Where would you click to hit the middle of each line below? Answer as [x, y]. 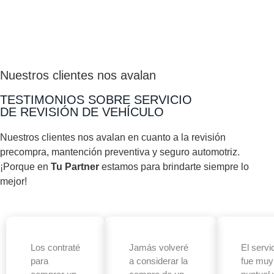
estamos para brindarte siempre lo [174, 167]
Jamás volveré [159, 247]
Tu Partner [75, 167]
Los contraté [55, 247]
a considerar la [158, 261]
